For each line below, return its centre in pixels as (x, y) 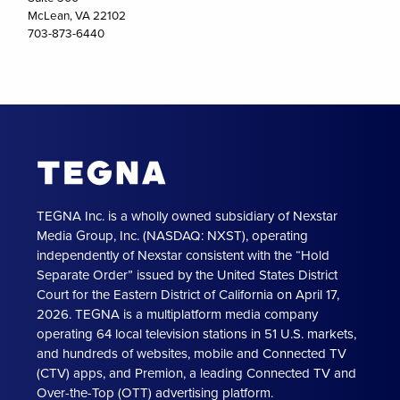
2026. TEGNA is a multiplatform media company (178, 314)
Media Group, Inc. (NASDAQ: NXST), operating (173, 235)
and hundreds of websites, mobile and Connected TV (192, 353)
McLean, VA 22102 (77, 15)
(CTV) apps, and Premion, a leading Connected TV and (197, 373)
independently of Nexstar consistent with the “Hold (183, 255)
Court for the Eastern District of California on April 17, (188, 294)
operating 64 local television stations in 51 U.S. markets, (197, 333)
